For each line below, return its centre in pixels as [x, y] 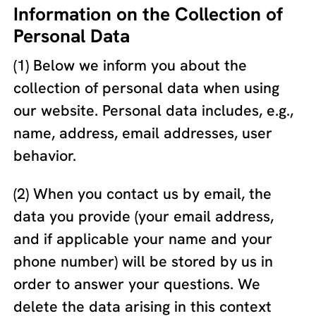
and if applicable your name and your [143, 238]
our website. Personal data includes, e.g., [154, 111]
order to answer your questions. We [137, 284]
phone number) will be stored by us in [144, 261]
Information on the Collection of [148, 14]
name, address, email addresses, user [143, 133]
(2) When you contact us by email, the [143, 193]
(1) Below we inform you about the [130, 66]
